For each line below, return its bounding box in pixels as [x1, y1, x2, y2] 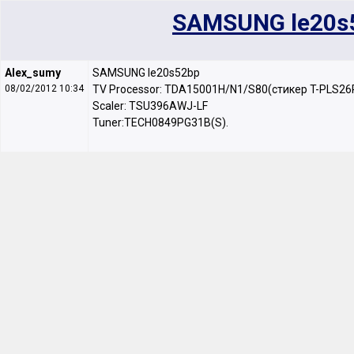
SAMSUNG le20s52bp [92, 66, 200, 79]
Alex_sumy [5, 66, 61, 79]
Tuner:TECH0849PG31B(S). [92, 116, 228, 129]
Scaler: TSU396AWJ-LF [92, 100, 208, 112]
